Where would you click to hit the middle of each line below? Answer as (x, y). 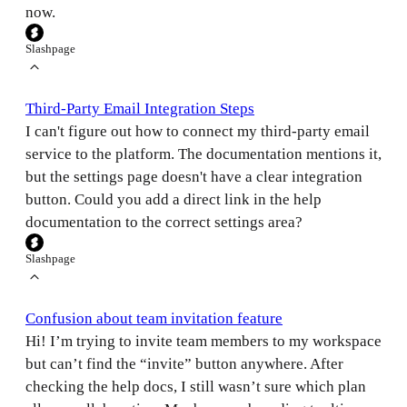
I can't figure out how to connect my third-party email (198, 132)
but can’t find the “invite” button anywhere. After (184, 364)
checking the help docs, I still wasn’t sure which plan (196, 387)
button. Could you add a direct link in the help (174, 200)
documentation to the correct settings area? (164, 223)
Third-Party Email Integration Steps (140, 109)
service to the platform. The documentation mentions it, (203, 154)
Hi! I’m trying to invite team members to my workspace (203, 342)
